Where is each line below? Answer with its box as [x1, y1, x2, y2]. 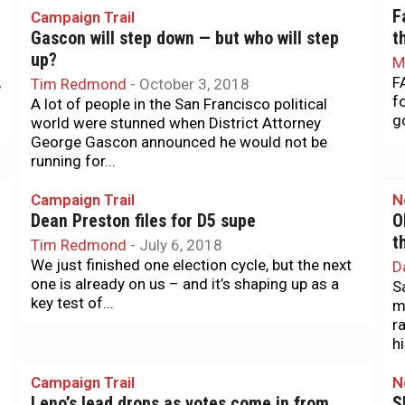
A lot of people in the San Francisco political [31, 95, 327, 113]
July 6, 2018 [139, 236, 222, 254]
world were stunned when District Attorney [31, 114, 321, 132]
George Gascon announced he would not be [31, 133, 327, 151]
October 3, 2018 [139, 75, 250, 93]
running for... [31, 152, 116, 170]
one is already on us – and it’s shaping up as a [31, 275, 339, 293]
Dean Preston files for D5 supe [31, 211, 256, 231]
